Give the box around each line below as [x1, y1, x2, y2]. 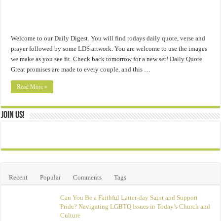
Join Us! [1, 110, 25, 120]
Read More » [17, 83, 48, 90]
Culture [60, 211, 81, 219]
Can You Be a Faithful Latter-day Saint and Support [60, 193, 198, 201]
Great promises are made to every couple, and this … [11, 65, 151, 73]
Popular [40, 173, 61, 181]
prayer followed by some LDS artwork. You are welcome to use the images [11, 44, 208, 52]
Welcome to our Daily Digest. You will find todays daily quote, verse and [11, 34, 206, 42]
